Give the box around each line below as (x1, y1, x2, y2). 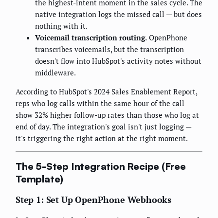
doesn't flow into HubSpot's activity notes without (35, 55, 201, 66)
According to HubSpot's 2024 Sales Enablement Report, (16, 86, 197, 96)
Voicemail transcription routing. (35, 32, 147, 42)
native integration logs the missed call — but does (35, 9, 202, 19)
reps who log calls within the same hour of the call (16, 98, 184, 108)
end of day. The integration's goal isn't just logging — (16, 121, 191, 131)
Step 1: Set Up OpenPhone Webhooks (16, 194, 172, 206)
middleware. (35, 67, 76, 77)
